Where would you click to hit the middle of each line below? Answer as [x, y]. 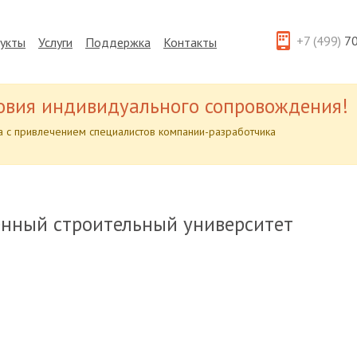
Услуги [55, 42]
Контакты [190, 42]
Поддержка [118, 42]
